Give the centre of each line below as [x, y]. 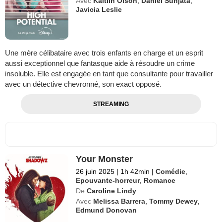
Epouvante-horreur [108, 180]
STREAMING [111, 104]
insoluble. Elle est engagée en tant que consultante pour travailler [109, 73]
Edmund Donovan [107, 210]
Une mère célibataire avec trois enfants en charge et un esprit [104, 53]
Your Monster [105, 159]
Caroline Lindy [112, 191]
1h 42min [135, 171]
